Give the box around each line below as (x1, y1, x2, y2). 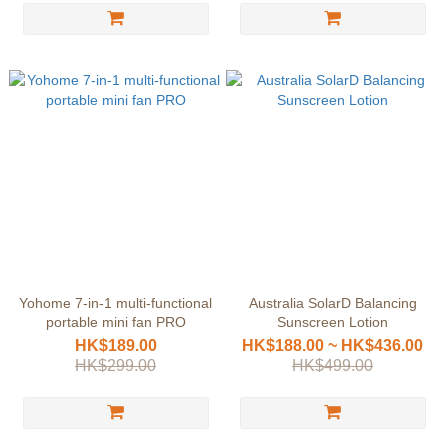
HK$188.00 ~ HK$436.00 (242, 337, 423, 354)
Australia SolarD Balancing (248, 295, 417, 311)
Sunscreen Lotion (277, 314, 388, 330)
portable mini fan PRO (45, 314, 186, 330)
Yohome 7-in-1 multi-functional (19, 295, 212, 311)
